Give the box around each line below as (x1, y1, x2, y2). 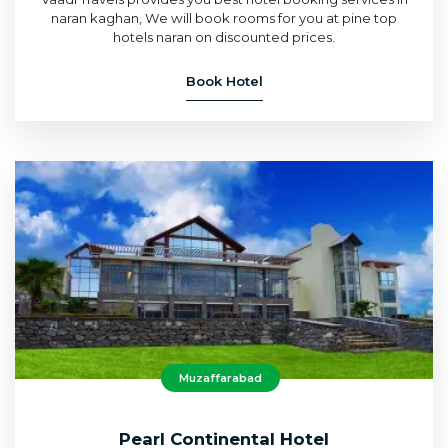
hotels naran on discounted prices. (113, 28, 335, 45)
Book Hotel (185, 72, 263, 89)
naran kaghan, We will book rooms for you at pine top (51, 9, 397, 26)
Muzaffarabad (179, 371, 262, 386)
